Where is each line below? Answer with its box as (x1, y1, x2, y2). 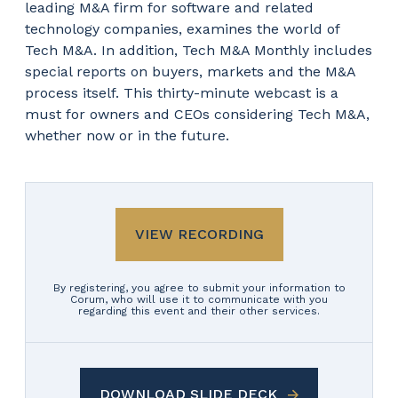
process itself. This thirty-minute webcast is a (25, 84, 338, 101)
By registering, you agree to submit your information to (52, 281, 346, 294)
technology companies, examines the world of (25, 20, 339, 37)
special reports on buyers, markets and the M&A (25, 62, 355, 80)
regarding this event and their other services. (78, 304, 320, 317)
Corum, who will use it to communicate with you (70, 292, 328, 306)
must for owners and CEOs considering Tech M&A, (25, 105, 370, 123)
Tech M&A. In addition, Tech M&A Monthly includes (25, 41, 372, 59)
